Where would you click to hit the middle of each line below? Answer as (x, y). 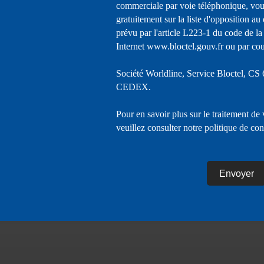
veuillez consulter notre (160, 128)
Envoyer (236, 173)
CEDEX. (133, 87)
